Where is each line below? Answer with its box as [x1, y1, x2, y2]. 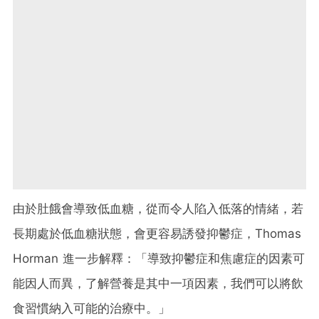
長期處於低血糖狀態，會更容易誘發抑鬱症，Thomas [13, 226, 301, 241]
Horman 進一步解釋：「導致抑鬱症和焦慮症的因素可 [13, 251, 305, 266]
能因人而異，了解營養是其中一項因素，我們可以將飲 [13, 276, 303, 291]
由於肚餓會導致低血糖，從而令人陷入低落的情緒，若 [13, 202, 303, 216]
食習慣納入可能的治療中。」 [13, 301, 170, 316]
